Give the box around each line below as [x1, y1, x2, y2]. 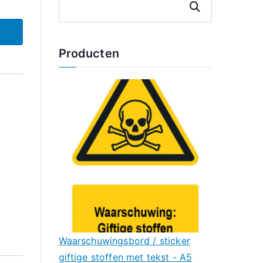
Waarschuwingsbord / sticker [58, 235, 190, 247]
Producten [58, 46, 119, 60]
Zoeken [183, 1, 211, 12]
